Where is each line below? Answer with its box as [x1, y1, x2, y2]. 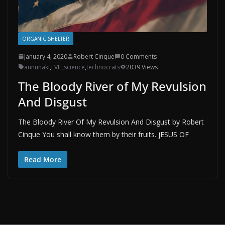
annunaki [24, 62, 50, 71]
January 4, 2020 [24, 52, 67, 61]
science [64, 62, 85, 71]
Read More [24, 154, 61, 164]
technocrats [86, 62, 120, 71]
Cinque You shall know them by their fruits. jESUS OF [18, 129, 189, 139]
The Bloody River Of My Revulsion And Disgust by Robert [18, 117, 204, 127]
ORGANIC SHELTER [22, 35, 69, 42]
